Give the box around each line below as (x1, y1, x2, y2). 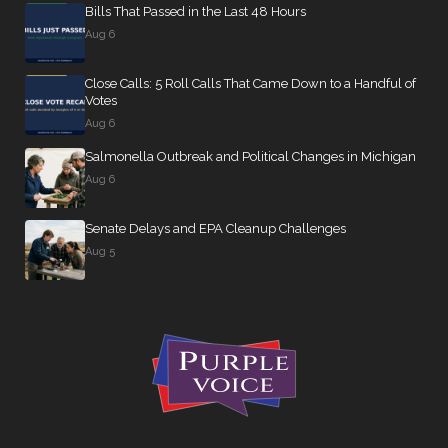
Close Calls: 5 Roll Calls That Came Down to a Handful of (85, 76, 416, 91)
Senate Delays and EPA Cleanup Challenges (85, 221, 346, 236)
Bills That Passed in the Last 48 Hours (85, 4, 306, 19)
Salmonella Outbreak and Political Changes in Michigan (85, 149, 416, 164)
